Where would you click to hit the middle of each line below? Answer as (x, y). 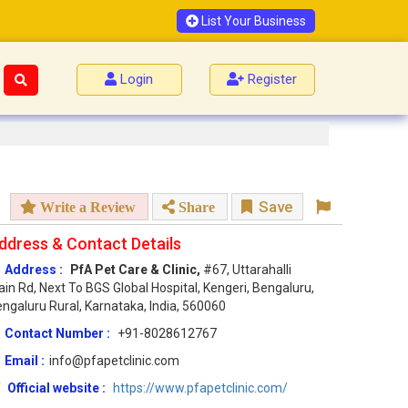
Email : (25, 361)
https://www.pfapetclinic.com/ (200, 388)
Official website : (56, 388)
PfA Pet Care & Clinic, (137, 270)
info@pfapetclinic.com (114, 361)
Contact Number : (59, 334)
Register (273, 79)
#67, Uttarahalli (247, 270)
